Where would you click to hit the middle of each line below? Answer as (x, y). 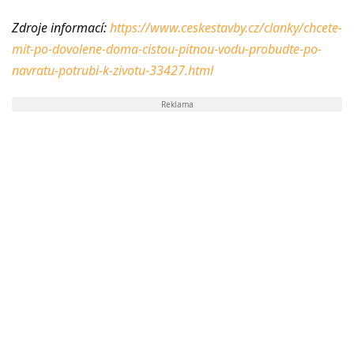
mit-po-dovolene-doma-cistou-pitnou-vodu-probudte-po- (167, 49)
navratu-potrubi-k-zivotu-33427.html (113, 71)
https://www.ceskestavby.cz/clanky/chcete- (226, 28)
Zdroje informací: (61, 28)
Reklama (177, 105)
